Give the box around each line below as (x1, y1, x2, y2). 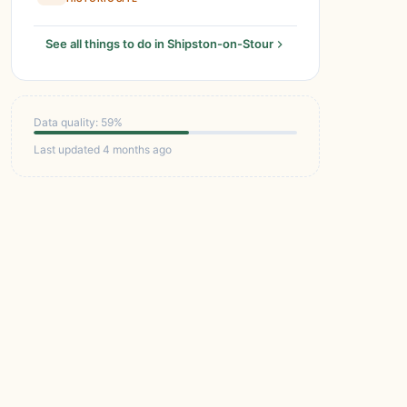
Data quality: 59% (34, 115, 123, 129)
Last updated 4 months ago (34, 143, 172, 156)
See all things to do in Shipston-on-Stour (45, 36, 273, 51)
